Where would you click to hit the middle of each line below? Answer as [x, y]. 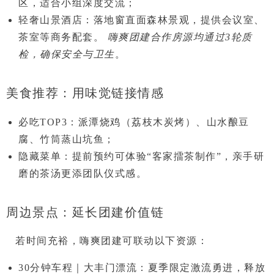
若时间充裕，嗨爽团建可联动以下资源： [112, 240]
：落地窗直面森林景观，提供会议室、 [174, 20]
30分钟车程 [46, 267]
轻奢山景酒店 [50, 20]
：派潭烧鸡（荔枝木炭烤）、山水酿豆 [158, 122]
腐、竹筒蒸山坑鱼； [67, 139]
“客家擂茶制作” [184, 156]
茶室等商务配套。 [63, 37]
